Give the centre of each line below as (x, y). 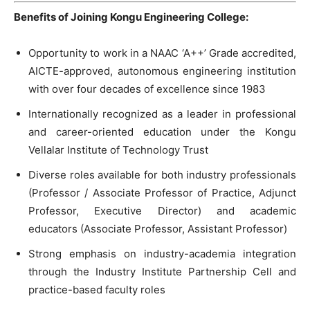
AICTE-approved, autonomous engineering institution (162, 71)
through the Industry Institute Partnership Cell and (162, 271)
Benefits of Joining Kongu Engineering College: (131, 17)
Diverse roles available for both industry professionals (162, 174)
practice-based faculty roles (97, 289)
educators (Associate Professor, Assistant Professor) (158, 228)
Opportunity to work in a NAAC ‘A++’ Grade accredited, (162, 53)
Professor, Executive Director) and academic (162, 210)
